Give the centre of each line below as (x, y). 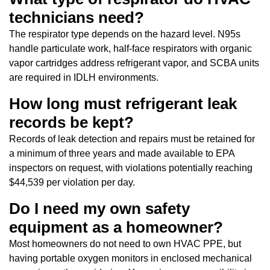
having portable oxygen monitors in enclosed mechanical (130, 258)
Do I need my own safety (99, 208)
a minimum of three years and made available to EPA (122, 153)
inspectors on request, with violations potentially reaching (131, 168)
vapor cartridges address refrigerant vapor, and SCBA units (134, 63)
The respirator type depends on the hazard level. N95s (125, 34)
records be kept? (71, 122)
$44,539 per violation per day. (72, 182)
